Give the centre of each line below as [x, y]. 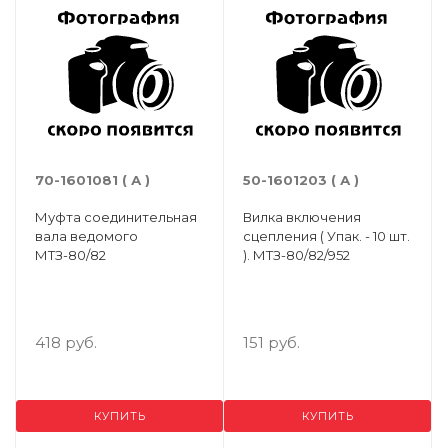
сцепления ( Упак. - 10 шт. [326, 236]
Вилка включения [302, 217]
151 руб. [271, 342]
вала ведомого [86, 236]
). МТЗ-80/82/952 [296, 255]
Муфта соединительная [116, 217]
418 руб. [66, 342]
